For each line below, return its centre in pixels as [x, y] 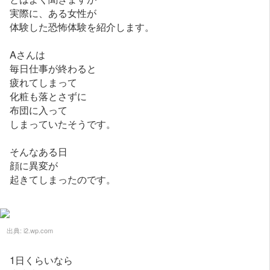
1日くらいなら [42, 260]
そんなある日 [39, 152]
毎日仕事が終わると [53, 68]
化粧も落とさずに [49, 96]
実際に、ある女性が [53, 13]
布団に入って [39, 110]
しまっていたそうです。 [63, 124]
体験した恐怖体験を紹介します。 [82, 27]
